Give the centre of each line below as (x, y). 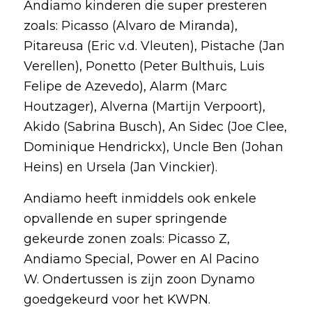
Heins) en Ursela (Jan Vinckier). (120, 167)
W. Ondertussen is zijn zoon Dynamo (139, 279)
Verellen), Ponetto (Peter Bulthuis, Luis (144, 67)
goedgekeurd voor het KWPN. (117, 299)
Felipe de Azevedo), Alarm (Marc (125, 87)
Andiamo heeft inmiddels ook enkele (140, 198)
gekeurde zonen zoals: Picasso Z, (126, 239)
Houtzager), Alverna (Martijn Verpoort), (144, 107)
